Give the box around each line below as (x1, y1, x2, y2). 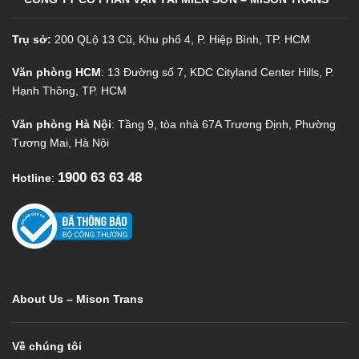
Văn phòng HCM (12, 66, 101, 79)
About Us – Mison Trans (12, 293, 143, 306)
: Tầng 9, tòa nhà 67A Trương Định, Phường (111, 118, 336, 131)
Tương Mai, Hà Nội (12, 136, 109, 150)
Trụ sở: (12, 32, 54, 46)
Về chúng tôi (12, 341, 82, 353)
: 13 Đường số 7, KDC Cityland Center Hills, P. (101, 66, 334, 79)
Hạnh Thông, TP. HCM (12, 84, 127, 98)
